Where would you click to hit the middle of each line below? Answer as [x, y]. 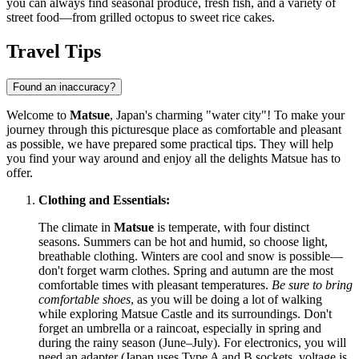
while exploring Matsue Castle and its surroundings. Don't [185, 313]
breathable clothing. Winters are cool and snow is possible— [191, 256]
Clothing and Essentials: [104, 200]
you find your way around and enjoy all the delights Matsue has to [173, 158]
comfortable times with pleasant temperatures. [155, 284]
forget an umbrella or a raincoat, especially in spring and [180, 328]
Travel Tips [54, 51]
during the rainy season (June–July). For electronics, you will [192, 342]
